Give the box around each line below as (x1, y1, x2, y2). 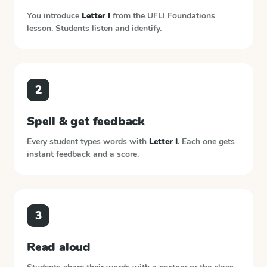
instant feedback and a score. (27, 148, 139, 160)
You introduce (27, 10, 82, 21)
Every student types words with (27, 136, 149, 147)
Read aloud (27, 239, 91, 255)
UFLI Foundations (147, 10, 215, 21)
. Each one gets (178, 136, 235, 147)
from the (110, 10, 147, 21)
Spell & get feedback (27, 113, 145, 129)
